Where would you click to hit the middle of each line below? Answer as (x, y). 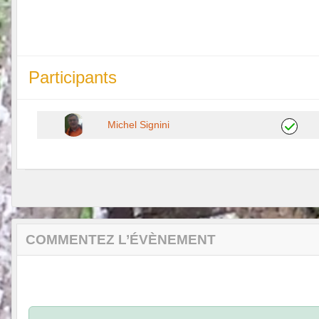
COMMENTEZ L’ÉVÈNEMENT (121, 239)
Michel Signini (139, 124)
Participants (73, 77)
